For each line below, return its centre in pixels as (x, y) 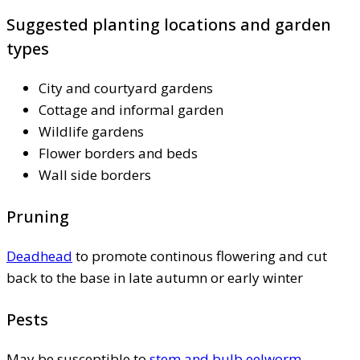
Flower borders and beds (118, 153)
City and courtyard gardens (126, 88)
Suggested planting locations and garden (169, 24)
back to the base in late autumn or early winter (155, 277)
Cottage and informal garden (131, 109)
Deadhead (39, 256)
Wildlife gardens (91, 131)
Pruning (38, 216)
